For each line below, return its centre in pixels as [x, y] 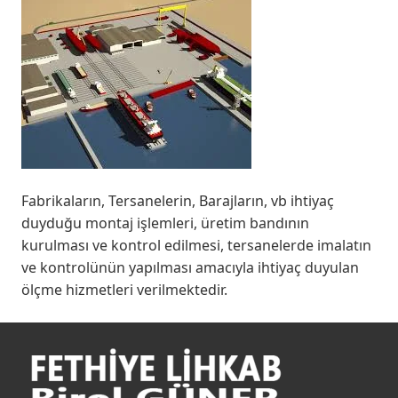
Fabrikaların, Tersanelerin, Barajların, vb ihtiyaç [178, 200]
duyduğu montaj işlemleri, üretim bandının [165, 223]
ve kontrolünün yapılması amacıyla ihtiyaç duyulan [190, 267]
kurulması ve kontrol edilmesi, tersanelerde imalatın [196, 245]
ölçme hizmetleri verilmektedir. [124, 289]
